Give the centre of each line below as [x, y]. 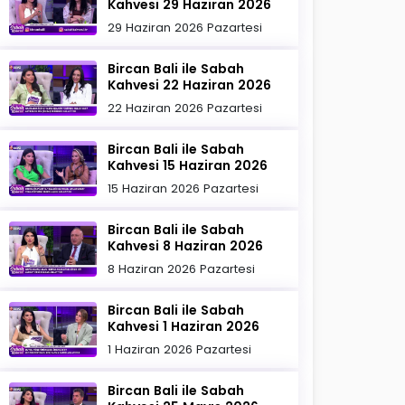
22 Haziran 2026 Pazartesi [185, 108]
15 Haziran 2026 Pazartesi [184, 188]
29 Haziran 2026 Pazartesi [185, 28]
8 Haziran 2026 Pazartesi [182, 269]
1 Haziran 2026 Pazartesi [180, 349]
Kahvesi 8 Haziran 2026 [186, 246]
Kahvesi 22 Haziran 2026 [190, 85]
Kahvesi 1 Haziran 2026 [184, 326]
